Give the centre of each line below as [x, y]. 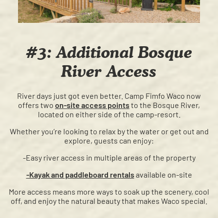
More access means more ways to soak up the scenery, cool [109, 192]
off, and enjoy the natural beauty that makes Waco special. [109, 201]
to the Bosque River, [165, 105]
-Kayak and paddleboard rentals [80, 175]
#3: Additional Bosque [109, 52]
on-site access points [92, 105]
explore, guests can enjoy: [109, 141]
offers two [36, 105]
